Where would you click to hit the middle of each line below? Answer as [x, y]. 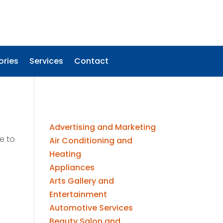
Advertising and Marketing [102, 127]
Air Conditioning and [91, 140]
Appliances [72, 167]
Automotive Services [91, 208]
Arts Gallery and [81, 181]
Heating [65, 154]
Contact [91, 61]
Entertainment [78, 194]
